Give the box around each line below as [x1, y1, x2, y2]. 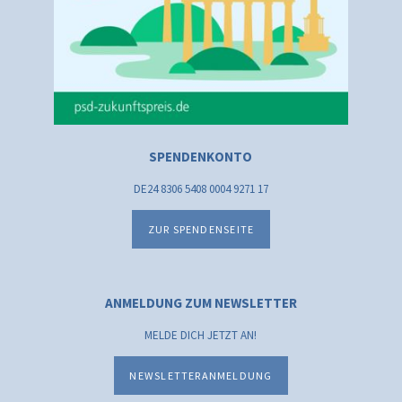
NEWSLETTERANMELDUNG [129, 369, 273, 383]
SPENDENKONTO [149, 147, 253, 165]
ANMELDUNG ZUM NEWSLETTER [104, 294, 297, 312]
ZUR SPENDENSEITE [147, 223, 255, 237]
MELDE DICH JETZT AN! [144, 328, 258, 344]
